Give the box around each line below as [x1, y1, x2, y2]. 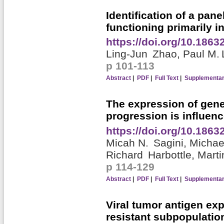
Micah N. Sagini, [105, 136, 189, 148]
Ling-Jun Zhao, [105, 48, 183, 60]
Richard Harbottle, [105, 148, 197, 160]
